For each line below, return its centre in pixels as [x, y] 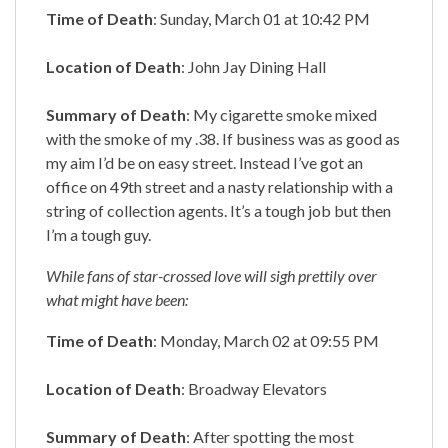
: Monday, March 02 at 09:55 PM [266, 340]
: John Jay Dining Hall [253, 66]
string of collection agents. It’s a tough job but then [218, 210]
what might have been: [117, 299]
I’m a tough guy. [98, 234]
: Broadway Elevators [254, 388]
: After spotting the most [270, 436]
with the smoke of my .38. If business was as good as [223, 138]
